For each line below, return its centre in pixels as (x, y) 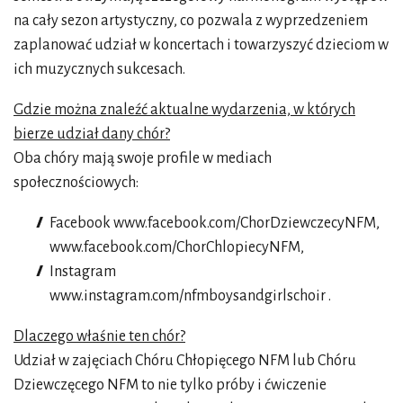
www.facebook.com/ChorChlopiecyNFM (175, 247)
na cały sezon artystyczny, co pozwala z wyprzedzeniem (191, 20)
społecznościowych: (76, 182)
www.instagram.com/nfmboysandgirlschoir (189, 296)
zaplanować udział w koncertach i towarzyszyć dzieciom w (201, 45)
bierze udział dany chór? (92, 134)
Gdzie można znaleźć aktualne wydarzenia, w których (184, 109)
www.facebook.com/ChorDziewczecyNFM (245, 223)
